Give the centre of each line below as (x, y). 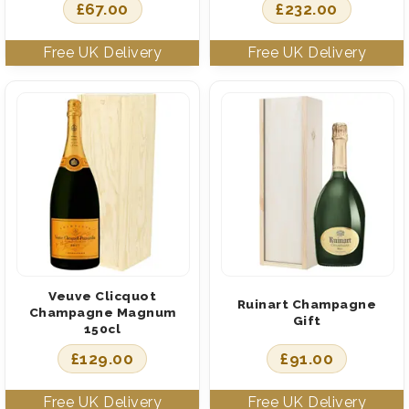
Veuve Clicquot (102, 295)
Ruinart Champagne (307, 304)
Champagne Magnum (102, 312)
